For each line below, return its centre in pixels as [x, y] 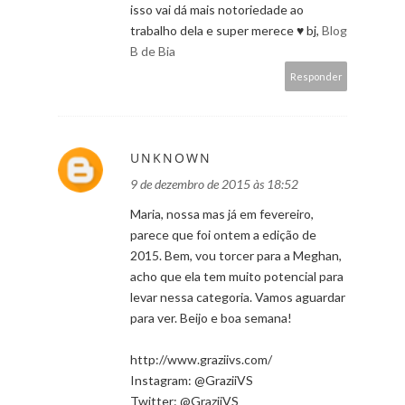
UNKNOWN [171, 157]
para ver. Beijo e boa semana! [211, 317]
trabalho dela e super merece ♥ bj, [226, 30]
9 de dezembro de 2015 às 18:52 [214, 184]
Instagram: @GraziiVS [192, 380]
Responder [316, 76]
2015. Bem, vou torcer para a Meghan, [236, 255]
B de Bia [153, 51]
